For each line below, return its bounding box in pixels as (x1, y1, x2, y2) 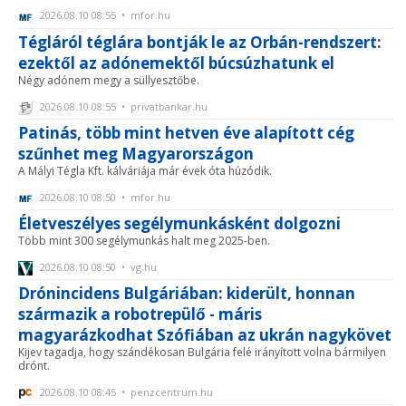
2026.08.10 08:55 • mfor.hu (37, 8, 170, 23)
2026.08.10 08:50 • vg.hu (37, 259, 157, 274)
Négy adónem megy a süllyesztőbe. (18, 72, 199, 88)
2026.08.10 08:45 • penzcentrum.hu (37, 384, 213, 399)
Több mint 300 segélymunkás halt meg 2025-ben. (18, 232, 270, 248)
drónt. (18, 357, 50, 373)
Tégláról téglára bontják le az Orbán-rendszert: (18, 31, 382, 53)
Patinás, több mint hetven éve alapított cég (18, 121, 354, 143)
